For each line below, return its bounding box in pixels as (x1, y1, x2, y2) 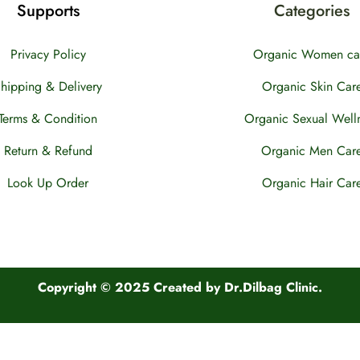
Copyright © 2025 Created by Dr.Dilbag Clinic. (38, 278, 322, 297)
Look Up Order (7, 173, 89, 192)
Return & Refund (3, 141, 92, 160)
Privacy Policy (10, 44, 86, 63)
